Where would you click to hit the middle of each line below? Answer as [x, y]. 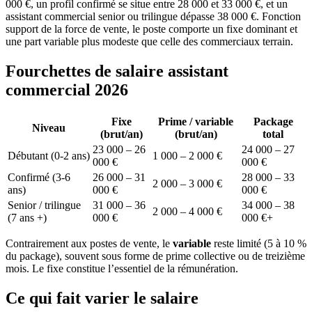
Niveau [49, 127]
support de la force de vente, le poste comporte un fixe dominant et [151, 29]
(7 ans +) [27, 217]
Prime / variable [196, 121]
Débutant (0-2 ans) [49, 155]
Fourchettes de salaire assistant [117, 71]
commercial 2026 [67, 89]
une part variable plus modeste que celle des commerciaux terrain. [149, 41]
